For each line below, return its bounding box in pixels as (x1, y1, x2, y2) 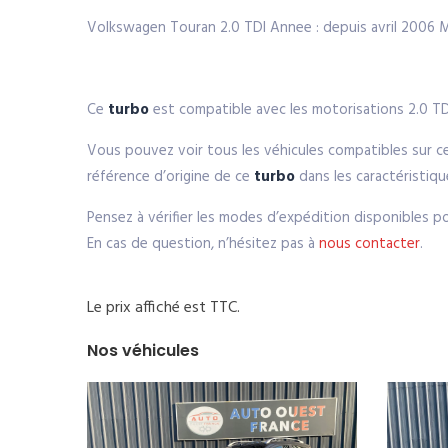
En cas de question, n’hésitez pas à (87, 232, 319, 256)
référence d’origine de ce (87, 165, 254, 189)
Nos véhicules (87, 339, 199, 362)
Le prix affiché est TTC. (87, 295, 240, 321)
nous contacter (319, 232, 420, 256)
